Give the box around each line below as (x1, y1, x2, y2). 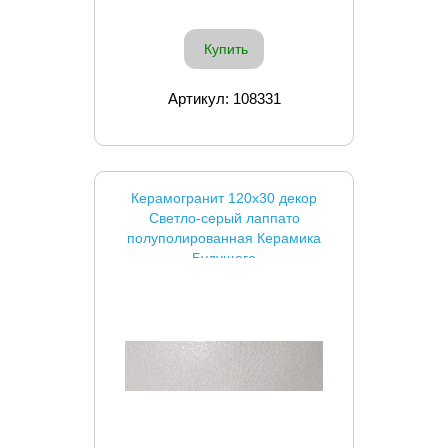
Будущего (192, 249, 256, 266)
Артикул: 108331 (167, 89, 281, 107)
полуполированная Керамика (127, 229, 321, 246)
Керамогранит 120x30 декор (131, 189, 317, 206)
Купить (204, 40, 248, 57)
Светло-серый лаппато (148, 209, 300, 226)
